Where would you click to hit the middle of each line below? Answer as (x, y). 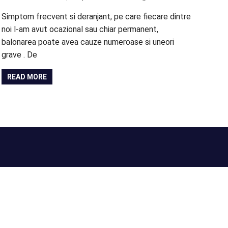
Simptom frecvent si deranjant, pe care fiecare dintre (96, 17)
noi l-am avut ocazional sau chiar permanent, (80, 30)
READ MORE (27, 77)
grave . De (19, 55)
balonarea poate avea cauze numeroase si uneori (88, 42)
